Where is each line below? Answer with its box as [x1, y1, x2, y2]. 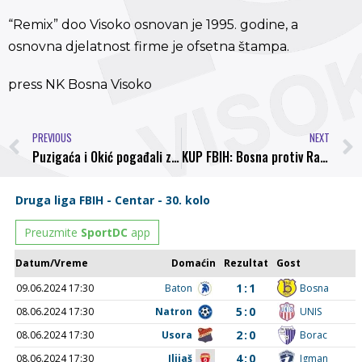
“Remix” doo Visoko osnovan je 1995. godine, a [8, 17, 298, 33]
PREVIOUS [32, 129, 72, 145]
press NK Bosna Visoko [8, 77, 152, 93]
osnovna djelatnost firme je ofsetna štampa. [8, 39, 289, 55]
